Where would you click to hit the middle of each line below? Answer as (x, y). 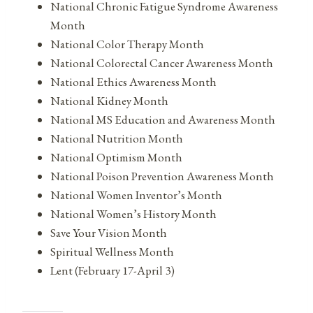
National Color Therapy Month (127, 44)
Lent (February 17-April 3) (112, 270)
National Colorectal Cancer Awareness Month (162, 63)
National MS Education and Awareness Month (163, 119)
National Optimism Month (116, 157)
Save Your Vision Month (109, 232)
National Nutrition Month (117, 138)
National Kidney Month (109, 100)
